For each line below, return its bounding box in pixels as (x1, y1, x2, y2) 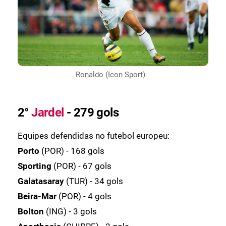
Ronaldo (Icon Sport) (76, 70, 145, 79)
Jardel (31, 105, 64, 120)
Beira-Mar (18, 191, 59, 201)
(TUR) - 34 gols (66, 176, 123, 186)
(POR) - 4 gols (59, 191, 111, 201)
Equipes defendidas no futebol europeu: (18, 130, 169, 141)
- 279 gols (64, 105, 119, 120)
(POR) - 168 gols (41, 145, 104, 156)
